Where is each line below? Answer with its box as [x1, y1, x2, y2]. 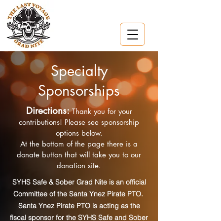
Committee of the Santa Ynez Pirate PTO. [13, 189, 145, 198]
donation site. [57, 161, 101, 170]
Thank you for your [72, 107, 132, 116]
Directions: [26, 105, 70, 117]
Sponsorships [38, 81, 120, 100]
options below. [55, 128, 103, 138]
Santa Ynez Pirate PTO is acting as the [18, 201, 140, 210]
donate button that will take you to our [17, 150, 141, 159]
